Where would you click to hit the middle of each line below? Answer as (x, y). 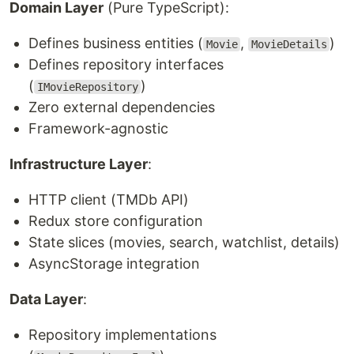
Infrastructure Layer (79, 164)
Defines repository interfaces (126, 64)
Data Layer (46, 299)
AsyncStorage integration (114, 264)
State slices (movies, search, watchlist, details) (184, 242)
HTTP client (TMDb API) (109, 200)
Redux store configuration (116, 221)
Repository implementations (122, 335)
